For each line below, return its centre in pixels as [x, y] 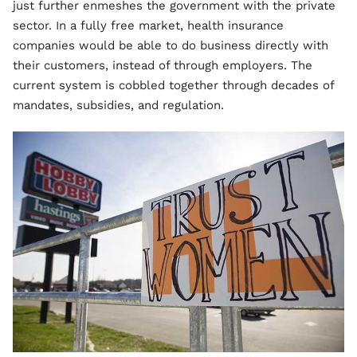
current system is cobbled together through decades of [173, 85]
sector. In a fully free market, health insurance [148, 25]
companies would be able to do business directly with [171, 45]
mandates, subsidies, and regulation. [118, 105]
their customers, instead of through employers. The [163, 65]
